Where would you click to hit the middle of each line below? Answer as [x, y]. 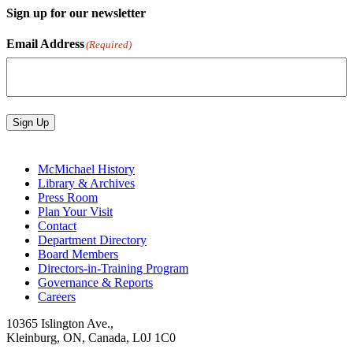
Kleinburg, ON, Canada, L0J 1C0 [91, 338]
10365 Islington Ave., [60, 324]
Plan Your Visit [75, 212]
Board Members [78, 255]
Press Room [68, 198]
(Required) [109, 45]
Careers [57, 297]
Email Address [45, 44]
